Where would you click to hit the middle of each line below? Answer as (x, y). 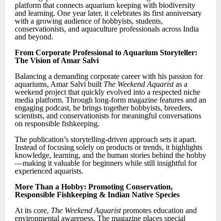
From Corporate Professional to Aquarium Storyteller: (106, 53)
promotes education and (159, 211)
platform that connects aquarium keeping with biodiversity (105, 5)
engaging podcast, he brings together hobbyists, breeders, (104, 108)
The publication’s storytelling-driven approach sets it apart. (106, 140)
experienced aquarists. (49, 171)
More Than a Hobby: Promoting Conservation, (94, 187)
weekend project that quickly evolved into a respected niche (108, 92)
